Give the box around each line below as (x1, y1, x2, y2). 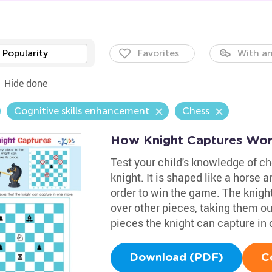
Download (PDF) (129, 253, 223, 263)
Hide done (4, 76, 47, 90)
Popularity (1, 47, 48, 59)
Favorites (137, 47, 179, 59)
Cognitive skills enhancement (13, 105, 149, 117)
